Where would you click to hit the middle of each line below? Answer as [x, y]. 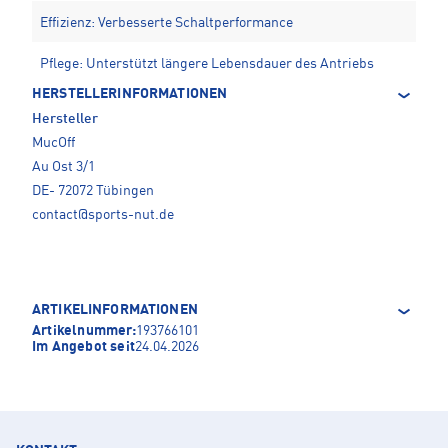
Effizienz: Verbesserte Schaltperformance [166, 22]
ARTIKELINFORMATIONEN [115, 309]
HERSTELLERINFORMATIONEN [130, 93]
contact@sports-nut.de [103, 214]
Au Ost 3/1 [63, 166]
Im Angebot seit [83, 346]
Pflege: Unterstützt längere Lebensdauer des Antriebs [207, 63]
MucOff [53, 142]
